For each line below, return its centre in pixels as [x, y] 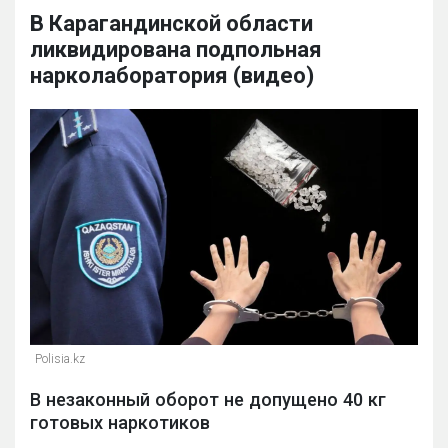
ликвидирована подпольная [176, 50]
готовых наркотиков [120, 423]
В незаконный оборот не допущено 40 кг [208, 400]
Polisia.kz [60, 359]
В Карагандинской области [171, 24]
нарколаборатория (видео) [172, 76]
